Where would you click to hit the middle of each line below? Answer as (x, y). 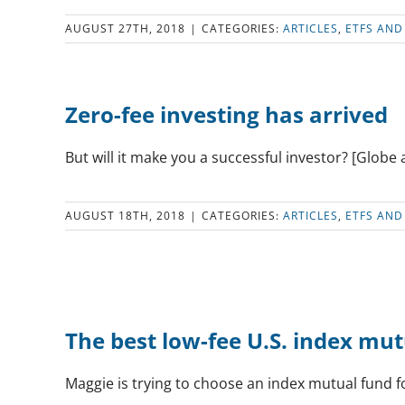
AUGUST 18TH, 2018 (125, 216)
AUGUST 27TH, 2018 (125, 28)
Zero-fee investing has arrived (226, 114)
